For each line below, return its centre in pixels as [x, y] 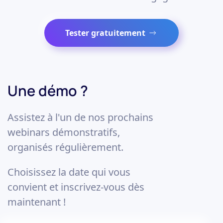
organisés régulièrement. [65, 147]
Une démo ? [48, 91]
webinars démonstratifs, [64, 132]
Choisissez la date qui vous [69, 172]
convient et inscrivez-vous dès [76, 187]
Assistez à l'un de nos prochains [80, 117]
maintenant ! [37, 202]
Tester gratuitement [105, 33]
